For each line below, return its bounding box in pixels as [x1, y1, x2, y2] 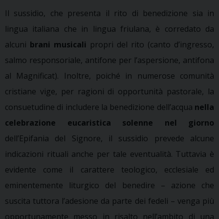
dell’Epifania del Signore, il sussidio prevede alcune [5, 132, 214, 144]
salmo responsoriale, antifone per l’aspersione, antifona [5, 54, 214, 66]
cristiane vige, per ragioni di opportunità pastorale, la [5, 86, 214, 97]
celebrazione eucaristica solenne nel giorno [5, 117, 214, 128]
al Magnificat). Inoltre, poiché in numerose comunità [5, 70, 214, 81]
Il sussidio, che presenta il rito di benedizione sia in [5, 7, 214, 19]
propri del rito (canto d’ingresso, [90, 39, 214, 50]
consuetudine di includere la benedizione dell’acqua [5, 101, 195, 112]
